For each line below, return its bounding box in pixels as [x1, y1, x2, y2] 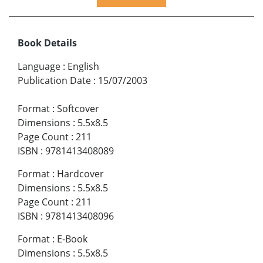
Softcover [57, 102, 99, 115]
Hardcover [57, 167, 104, 180]
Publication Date [18, 73, 91, 87]
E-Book [57, 232, 87, 245]
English [68, 59, 99, 73]
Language [18, 59, 60, 73]
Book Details [18, 36, 77, 49]
